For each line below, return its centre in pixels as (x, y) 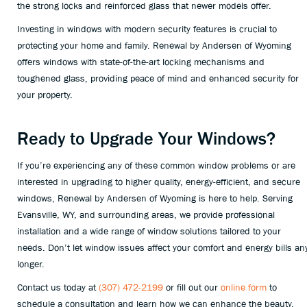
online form (244, 287)
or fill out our (192, 287)
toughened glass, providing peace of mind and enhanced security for (158, 78)
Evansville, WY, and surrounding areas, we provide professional (146, 214)
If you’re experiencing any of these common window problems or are (156, 165)
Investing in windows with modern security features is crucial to (147, 29)
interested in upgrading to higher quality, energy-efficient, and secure (159, 182)
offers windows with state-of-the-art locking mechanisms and (141, 62)
